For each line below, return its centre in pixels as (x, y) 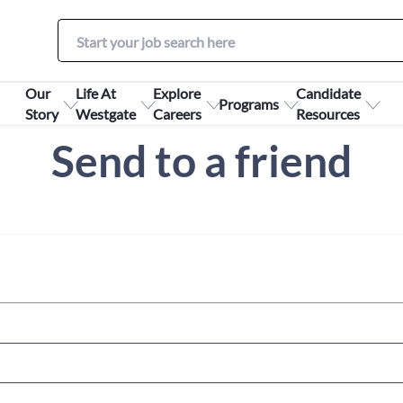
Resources (328, 114)
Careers (177, 114)
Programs (249, 103)
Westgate (106, 114)
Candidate (328, 93)
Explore (177, 93)
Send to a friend (201, 161)
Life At (96, 93)
